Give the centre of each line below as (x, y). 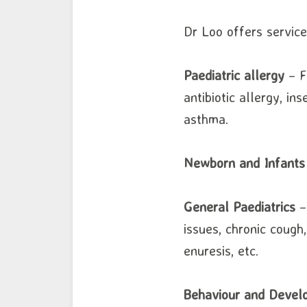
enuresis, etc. (221, 250)
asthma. (206, 119)
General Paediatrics (240, 207)
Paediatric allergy (234, 75)
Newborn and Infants (244, 163)
